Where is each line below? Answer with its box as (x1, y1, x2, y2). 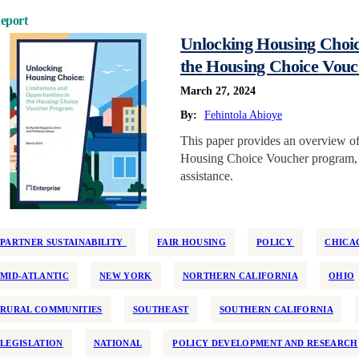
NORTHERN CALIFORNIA (182, 271, 298, 280)
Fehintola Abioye (204, 109, 282, 121)
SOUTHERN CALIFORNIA (219, 305, 333, 314)
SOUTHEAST (132, 305, 189, 314)
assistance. (180, 169, 233, 183)
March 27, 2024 (180, 85, 256, 97)
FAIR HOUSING (156, 237, 226, 247)
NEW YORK (99, 271, 152, 280)
